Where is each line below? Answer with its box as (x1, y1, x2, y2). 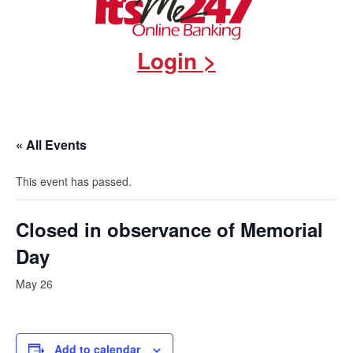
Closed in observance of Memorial (16, 216, 323, 243)
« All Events (16, 136, 87, 154)
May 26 (16, 276, 53, 292)
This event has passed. (16, 173, 132, 190)
